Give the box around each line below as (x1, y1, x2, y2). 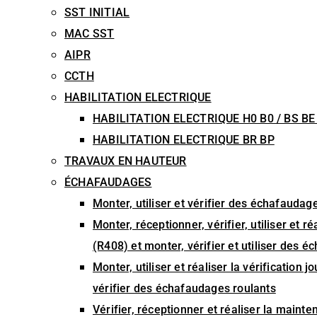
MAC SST (64, 27, 115, 40)
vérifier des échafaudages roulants (93, 282, 276, 295)
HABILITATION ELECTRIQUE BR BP (93, 133, 275, 146)
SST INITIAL (64, 6, 130, 19)
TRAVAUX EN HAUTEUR (64, 154, 187, 168)
